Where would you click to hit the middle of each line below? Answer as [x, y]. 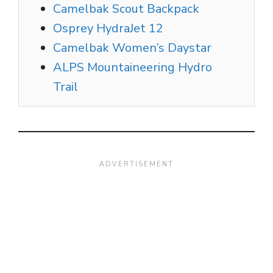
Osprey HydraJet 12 [108, 29]
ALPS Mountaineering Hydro [133, 68]
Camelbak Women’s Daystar [132, 48]
